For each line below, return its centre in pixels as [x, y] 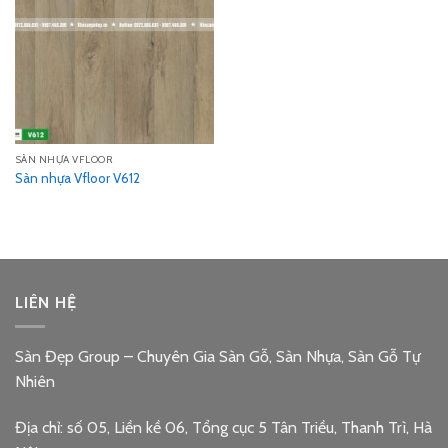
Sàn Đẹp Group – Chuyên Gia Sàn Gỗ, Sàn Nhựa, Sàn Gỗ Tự [217, 357]
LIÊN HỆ [46, 302]
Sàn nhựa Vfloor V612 [77, 177]
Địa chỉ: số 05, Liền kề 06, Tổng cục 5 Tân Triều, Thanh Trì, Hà [223, 428]
